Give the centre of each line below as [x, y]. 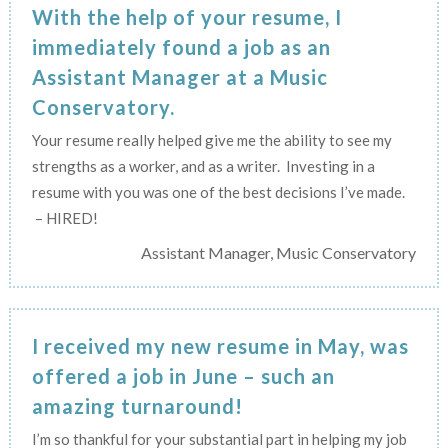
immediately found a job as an [181, 46]
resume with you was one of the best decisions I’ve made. [218, 191]
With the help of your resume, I [186, 16]
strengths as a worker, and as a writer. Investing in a [203, 165]
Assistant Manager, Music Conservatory [279, 252]
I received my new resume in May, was [220, 345]
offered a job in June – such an [183, 375]
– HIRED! [64, 217]
